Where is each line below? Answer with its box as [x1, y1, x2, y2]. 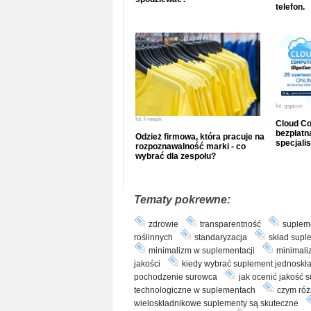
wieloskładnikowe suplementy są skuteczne [133, 298, 299, 308]
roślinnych [133, 232, 173, 242]
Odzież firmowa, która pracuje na [135, 131, 264, 142]
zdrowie [148, 219, 178, 229]
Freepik [143, 115, 162, 122]
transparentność [199, 219, 261, 229]
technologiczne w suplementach [133, 285, 255, 295]
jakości [133, 258, 160, 269]
